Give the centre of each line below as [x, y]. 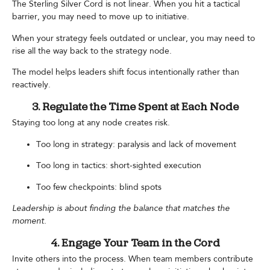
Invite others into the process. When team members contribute [133, 259]
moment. [29, 221]
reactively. [31, 84]
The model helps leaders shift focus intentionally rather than [126, 72]
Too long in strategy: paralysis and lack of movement [136, 144]
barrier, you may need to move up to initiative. [101, 17]
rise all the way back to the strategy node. [92, 51]
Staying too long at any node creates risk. [91, 123]
